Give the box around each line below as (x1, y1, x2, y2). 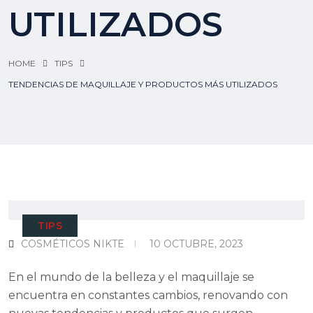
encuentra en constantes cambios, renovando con (8, 288, 288, 302)
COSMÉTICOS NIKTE (21, 237, 124, 250)
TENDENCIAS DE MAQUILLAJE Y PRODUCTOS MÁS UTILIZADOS (8, 79, 277, 90)
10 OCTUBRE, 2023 (150, 237, 243, 250)
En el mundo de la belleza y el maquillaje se (8, 270, 254, 284)
